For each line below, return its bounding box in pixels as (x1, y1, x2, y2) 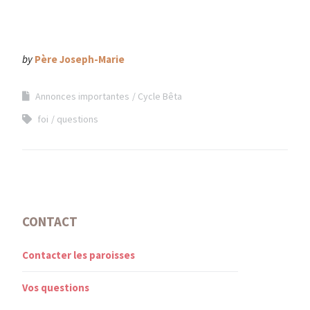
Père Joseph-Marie (35, 52, 125, 66)
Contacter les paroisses (22, 248, 135, 262)
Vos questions (22, 280, 89, 294)
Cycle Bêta (138, 89, 182, 102)
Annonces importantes (35, 89, 129, 102)
